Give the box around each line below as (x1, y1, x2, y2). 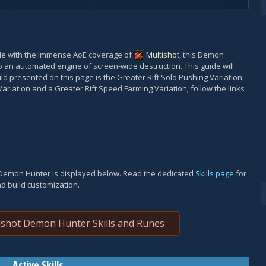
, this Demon (179, 49, 224, 60)
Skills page (195, 168, 234, 179)
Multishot (146, 49, 179, 60)
